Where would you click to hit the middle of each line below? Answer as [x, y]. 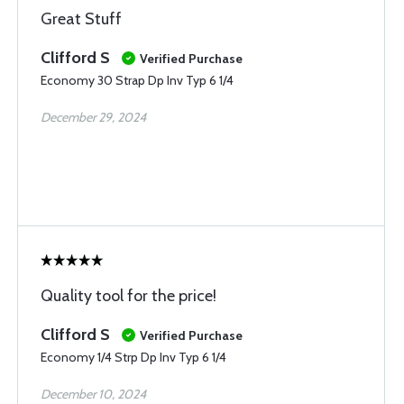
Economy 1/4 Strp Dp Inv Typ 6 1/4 [133, 357]
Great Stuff [81, 19]
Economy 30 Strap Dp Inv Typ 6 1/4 [137, 80]
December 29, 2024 [93, 117]
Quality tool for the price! [129, 296]
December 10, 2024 [93, 394]
